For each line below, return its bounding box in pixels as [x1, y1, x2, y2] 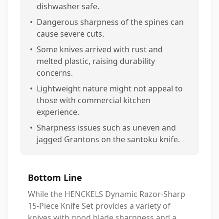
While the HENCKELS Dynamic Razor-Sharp [28, 189, 185, 199]
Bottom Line [28, 172, 82, 183]
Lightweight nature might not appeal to [37, 83, 183, 94]
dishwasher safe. [37, 1, 99, 12]
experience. [37, 107, 79, 117]
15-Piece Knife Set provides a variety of [28, 200, 171, 211]
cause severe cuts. [37, 28, 104, 39]
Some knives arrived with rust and [37, 44, 163, 55]
